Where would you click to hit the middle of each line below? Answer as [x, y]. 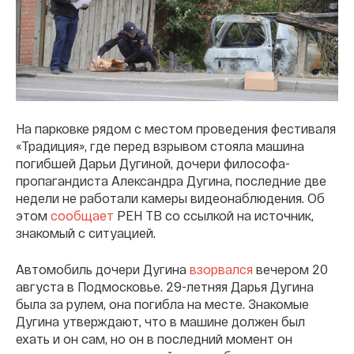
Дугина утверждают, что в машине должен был [160, 322]
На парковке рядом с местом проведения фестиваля [176, 129]
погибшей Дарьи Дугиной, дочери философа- [153, 164]
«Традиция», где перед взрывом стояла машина [160, 146]
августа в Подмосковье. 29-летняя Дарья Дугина [165, 287]
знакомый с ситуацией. [86, 233]
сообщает [84, 216]
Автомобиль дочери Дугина [103, 269]
